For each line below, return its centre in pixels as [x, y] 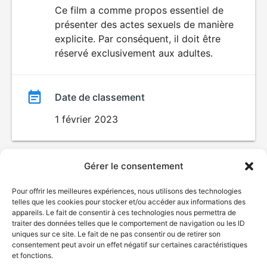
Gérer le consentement [133, 166]
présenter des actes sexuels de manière [144, 24]
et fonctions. [32, 255]
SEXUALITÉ [156, 16]
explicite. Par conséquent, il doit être [138, 39]
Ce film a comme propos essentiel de [139, 10]
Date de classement [100, 97]
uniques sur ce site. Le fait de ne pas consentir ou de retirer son [116, 234]
